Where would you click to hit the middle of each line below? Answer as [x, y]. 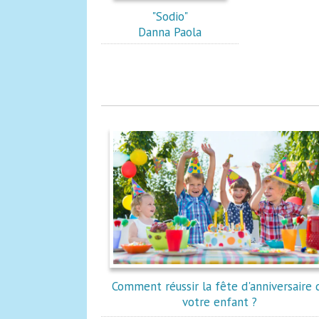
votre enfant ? [220, 302]
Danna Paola [170, 32]
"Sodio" [170, 16]
